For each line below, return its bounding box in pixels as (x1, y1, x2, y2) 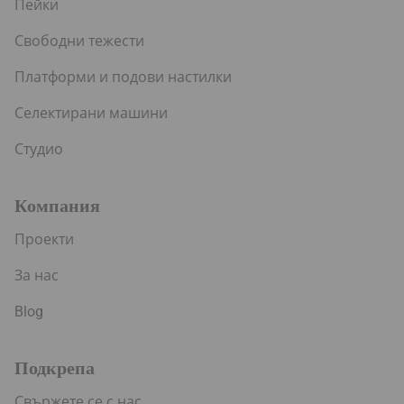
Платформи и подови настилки (14, 69, 232, 87)
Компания (14, 195, 100, 217)
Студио (14, 141, 63, 159)
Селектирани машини (14, 105, 168, 123)
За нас (14, 267, 59, 285)
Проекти (14, 231, 74, 249)
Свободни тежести (14, 32, 144, 50)
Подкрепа (14, 357, 95, 380)
